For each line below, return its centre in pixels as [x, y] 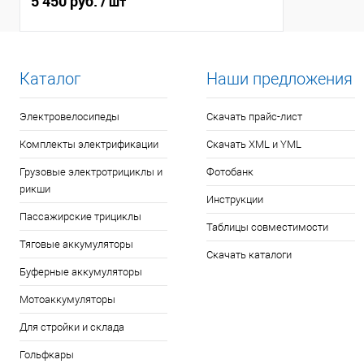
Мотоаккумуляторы [67, 299]
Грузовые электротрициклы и [91, 172]
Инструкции [235, 199]
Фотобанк [230, 172]
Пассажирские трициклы [80, 217]
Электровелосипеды [69, 117]
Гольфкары [47, 355]
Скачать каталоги [249, 255]
